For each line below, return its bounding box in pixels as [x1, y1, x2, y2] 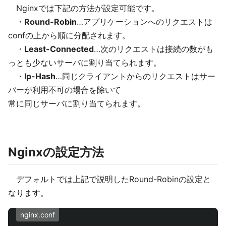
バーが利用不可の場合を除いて [8, 85, 121, 95]
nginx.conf [20, 210, 55, 219]
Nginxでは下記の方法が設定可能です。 [8, 3, 159, 13]
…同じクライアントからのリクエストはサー [55, 71, 215, 81]
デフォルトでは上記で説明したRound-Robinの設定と [8, 174, 211, 184]
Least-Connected [24, 44, 94, 54]
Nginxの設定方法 [8, 145, 104, 159]
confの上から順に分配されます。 [8, 30, 179, 40]
